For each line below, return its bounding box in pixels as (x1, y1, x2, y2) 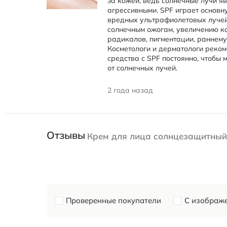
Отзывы (47, 128, 85, 141)
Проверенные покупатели (66, 195, 161, 205)
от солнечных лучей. (107, 63, 177, 72)
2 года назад (107, 85, 153, 95)
